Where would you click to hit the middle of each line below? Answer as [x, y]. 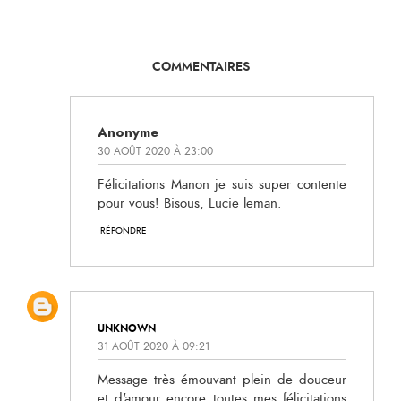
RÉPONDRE [124, 231]
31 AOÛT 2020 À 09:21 [154, 346]
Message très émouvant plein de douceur [222, 380]
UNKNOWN [127, 328]
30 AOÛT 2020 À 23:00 [155, 152]
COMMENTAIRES [200, 67]
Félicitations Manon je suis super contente [222, 185]
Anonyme [128, 132]
